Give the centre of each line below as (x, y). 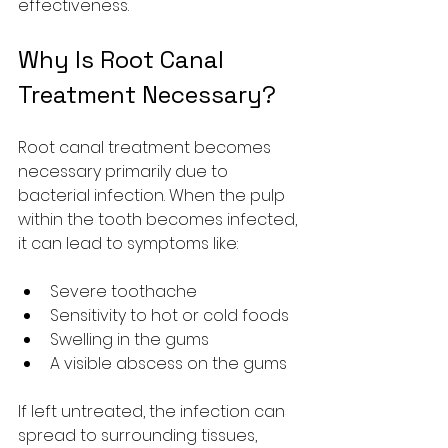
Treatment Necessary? (147, 94)
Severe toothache (123, 291)
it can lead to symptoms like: (128, 243)
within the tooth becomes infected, (159, 219)
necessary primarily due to (125, 171)
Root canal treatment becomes (146, 147)
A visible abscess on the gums (168, 363)
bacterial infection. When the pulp (153, 195)
